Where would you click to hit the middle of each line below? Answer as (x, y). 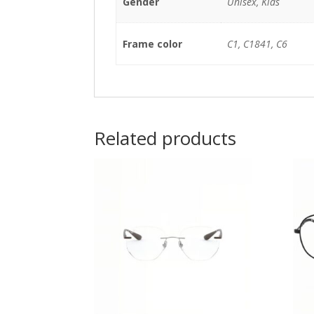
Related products (165, 138)
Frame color (152, 44)
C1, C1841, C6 (257, 44)
